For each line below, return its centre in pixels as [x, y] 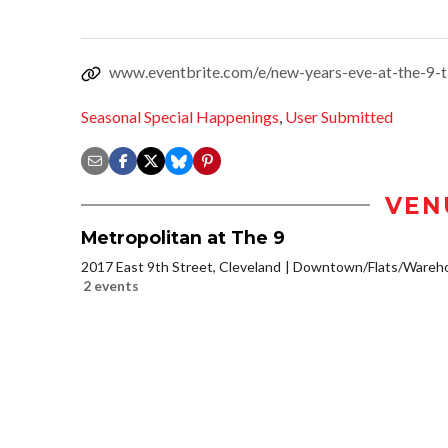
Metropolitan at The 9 [183, 237]
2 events [111, 285]
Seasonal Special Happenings [180, 116]
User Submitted [339, 116]
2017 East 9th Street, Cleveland [181, 266]
